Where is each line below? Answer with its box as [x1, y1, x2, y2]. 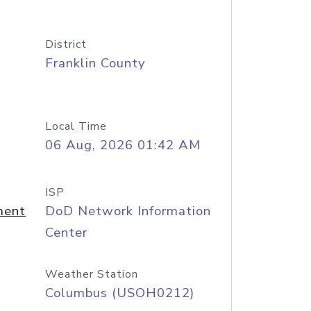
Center [44, 224, 87, 242]
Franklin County [44, 54, 146, 72]
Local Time [44, 119, 107, 134]
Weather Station [44, 267, 138, 282]
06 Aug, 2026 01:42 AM [44, 136, 201, 154]
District [44, 37, 87, 52]
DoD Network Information [44, 202, 211, 220]
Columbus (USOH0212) [44, 284, 194, 302]
